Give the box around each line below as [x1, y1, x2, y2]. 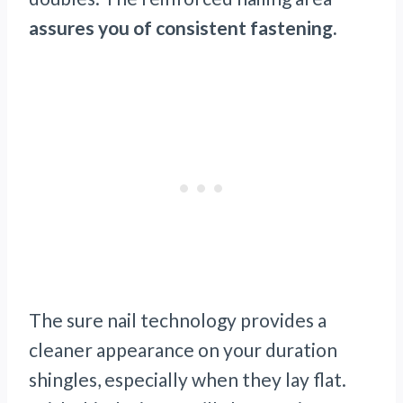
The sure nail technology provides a [29, 309, 327, 332]
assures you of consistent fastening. [29, 16, 336, 40]
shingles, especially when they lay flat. [29, 368, 346, 391]
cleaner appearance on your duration [29, 338, 337, 362]
